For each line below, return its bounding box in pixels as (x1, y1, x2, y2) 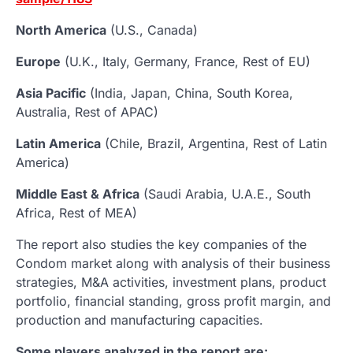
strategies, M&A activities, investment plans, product (16, 273, 326, 290)
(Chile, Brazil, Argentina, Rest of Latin (101, 135, 327, 151)
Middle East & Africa (16, 185, 139, 202)
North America (16, 21, 106, 38)
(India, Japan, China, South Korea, (86, 84, 293, 101)
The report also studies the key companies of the (16, 236, 307, 252)
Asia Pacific (16, 84, 86, 101)
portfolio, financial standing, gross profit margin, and (16, 292, 331, 309)
